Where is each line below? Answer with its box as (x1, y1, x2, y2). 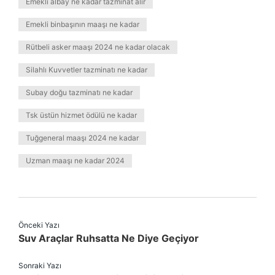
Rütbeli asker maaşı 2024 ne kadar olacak (26, 42, 170, 52)
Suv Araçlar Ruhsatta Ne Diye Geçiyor (18, 232, 199, 244)
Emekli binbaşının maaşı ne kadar (26, 20, 139, 29)
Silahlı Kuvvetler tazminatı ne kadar (26, 65, 147, 74)
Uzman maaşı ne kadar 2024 (26, 156, 125, 165)
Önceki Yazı (18, 220, 60, 230)
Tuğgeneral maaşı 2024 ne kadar (26, 133, 139, 142)
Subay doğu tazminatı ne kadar (26, 88, 133, 97)
